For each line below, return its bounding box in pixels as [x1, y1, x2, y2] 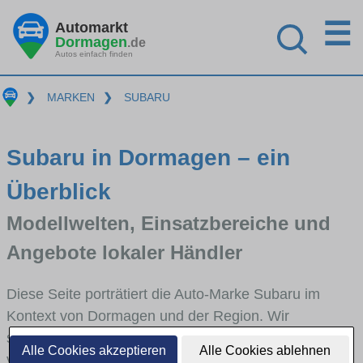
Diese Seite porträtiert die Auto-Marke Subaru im [6, 285, 320, 302]
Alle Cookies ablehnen [199, 344, 331, 357]
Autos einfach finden [55, 49, 133, 58]
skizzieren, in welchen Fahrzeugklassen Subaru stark [6, 329, 350, 346]
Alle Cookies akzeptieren [21, 344, 166, 357]
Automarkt [55, 19, 128, 36]
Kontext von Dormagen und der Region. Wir [6, 307, 289, 324]
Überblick [6, 178, 111, 204]
